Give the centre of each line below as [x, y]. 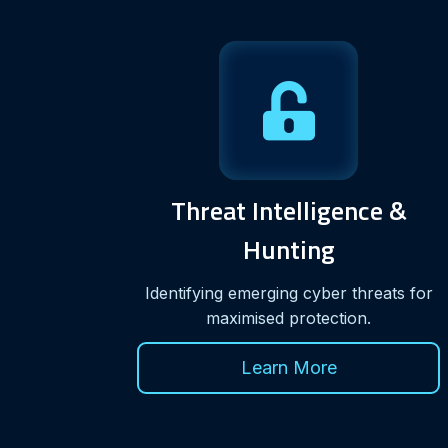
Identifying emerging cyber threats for [288, 292]
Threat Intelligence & [288, 210]
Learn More [288, 367]
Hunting [288, 249]
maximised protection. [289, 317]
